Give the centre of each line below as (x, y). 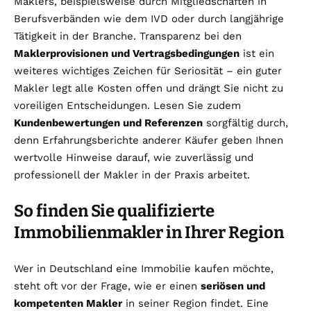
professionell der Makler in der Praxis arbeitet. (132, 175)
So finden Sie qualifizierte (114, 211)
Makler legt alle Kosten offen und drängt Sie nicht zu (149, 88)
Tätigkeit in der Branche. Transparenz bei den (128, 36)
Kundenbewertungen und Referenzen (108, 123)
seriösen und (233, 286)
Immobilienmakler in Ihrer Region (149, 232)
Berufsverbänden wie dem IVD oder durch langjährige (149, 18)
